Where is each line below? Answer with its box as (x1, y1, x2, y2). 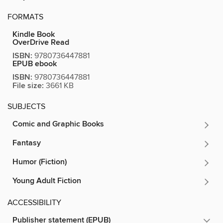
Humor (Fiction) (12, 156, 67, 167)
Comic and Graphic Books (12, 118, 104, 129)
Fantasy (12, 137, 41, 148)
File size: (12, 80, 44, 91)
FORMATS (7, 11, 43, 22)
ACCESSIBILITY (7, 197, 61, 208)
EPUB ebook (12, 58, 57, 69)
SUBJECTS (7, 101, 45, 111)
